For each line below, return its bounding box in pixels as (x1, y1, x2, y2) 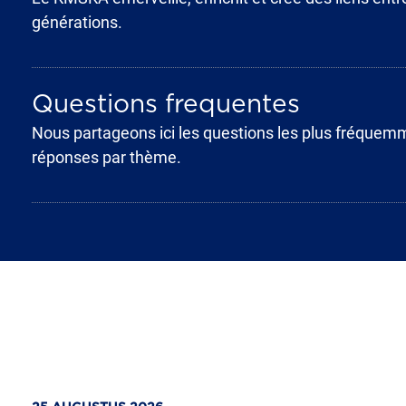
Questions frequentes (31, 92, 300, 118)
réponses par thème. (31, 148, 181, 167)
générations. (31, 13, 126, 32)
